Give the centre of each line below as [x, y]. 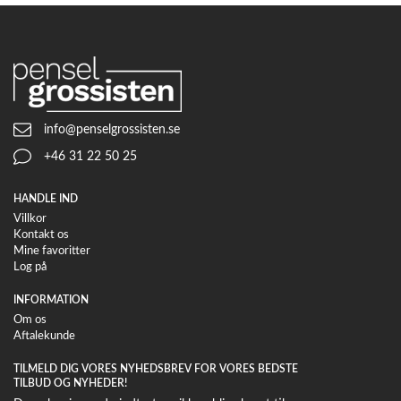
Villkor [30, 219]
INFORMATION [51, 301]
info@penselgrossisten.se [110, 130]
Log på [30, 268]
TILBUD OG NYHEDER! [70, 384]
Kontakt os [41, 235]
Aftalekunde [44, 337]
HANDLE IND [46, 200]
